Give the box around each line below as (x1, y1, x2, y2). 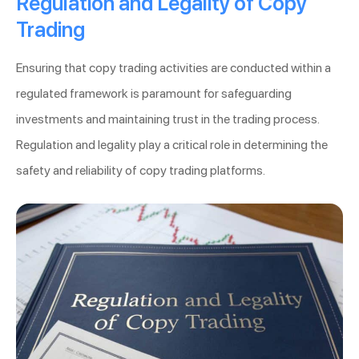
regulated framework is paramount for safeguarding (16, 86, 292, 102)
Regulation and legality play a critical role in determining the (16, 137, 328, 153)
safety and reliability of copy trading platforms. (16, 163, 265, 179)
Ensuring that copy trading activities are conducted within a (16, 60, 331, 76)
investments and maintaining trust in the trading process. (16, 111, 319, 127)
